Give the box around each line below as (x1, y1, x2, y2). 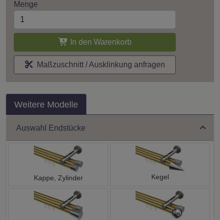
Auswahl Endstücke (16, 124, 85, 133)
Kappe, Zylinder (33, 173, 83, 182)
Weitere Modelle (14, 99, 78, 110)
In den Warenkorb (68, 37, 132, 46)
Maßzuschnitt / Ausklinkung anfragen (32, 60, 165, 69)
